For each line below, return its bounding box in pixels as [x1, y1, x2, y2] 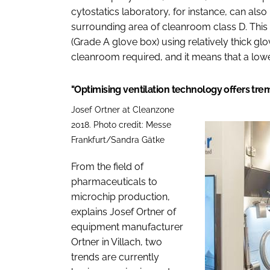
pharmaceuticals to [71, 175, 157, 187]
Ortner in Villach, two [71, 236, 162, 248]
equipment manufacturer [71, 221, 183, 233]
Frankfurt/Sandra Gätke [71, 134, 165, 145]
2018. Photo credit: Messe [71, 119, 171, 130]
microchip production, [71, 190, 170, 202]
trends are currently [71, 251, 159, 263]
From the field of [71, 160, 143, 172]
